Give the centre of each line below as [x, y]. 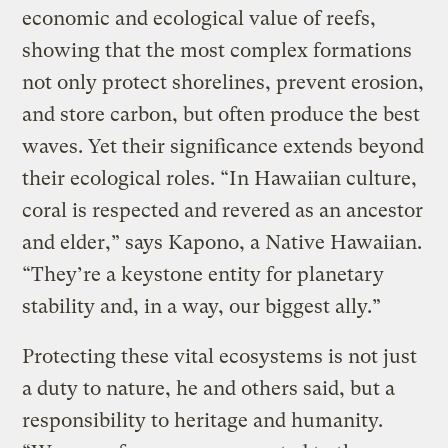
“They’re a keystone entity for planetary [203, 275]
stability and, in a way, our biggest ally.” [204, 307]
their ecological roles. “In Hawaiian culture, [220, 179]
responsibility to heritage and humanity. [203, 421]
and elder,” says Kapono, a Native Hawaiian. [222, 243]
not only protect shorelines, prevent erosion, [223, 83]
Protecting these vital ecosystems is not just [220, 357]
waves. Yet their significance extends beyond [223, 147]
